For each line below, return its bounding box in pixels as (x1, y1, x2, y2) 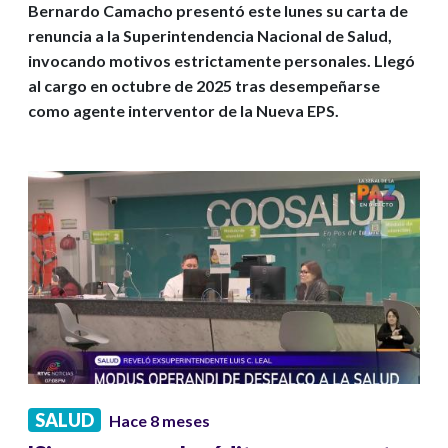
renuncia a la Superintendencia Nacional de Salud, (28, 26, 392, 46)
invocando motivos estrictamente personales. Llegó (28, 51, 415, 71)
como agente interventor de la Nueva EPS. (28, 101, 339, 121)
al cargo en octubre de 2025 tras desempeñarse (28, 76, 380, 96)
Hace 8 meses (109, 411, 210, 431)
